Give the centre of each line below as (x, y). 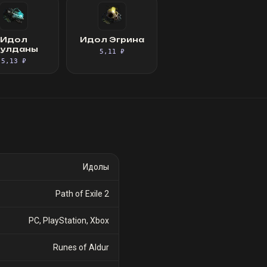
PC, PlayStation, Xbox (69, 221)
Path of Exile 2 (82, 194)
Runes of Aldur (81, 247)
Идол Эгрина (112, 40)
